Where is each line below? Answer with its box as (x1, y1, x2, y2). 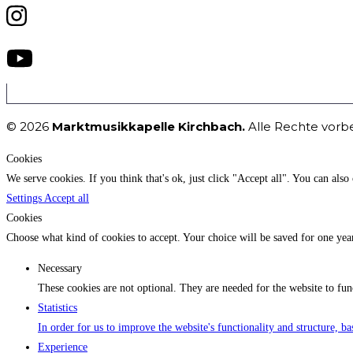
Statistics (38, 302, 77, 314)
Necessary (38, 262, 82, 275)
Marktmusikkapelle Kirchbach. (52, 119, 245, 135)
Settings (6, 192, 44, 205)
